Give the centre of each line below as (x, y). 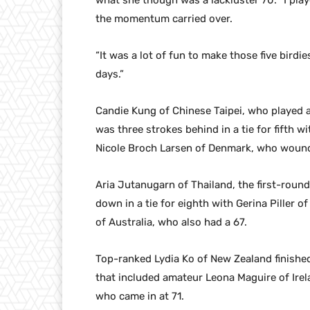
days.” (110, 74)
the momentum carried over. (164, 19)
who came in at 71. (140, 297)
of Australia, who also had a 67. (171, 222)
